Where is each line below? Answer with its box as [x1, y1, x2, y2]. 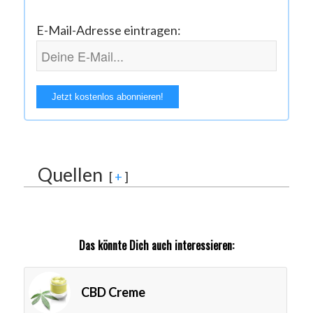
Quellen [37, 163, 103, 187]
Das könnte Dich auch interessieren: [78, 237, 234, 254]
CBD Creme [80, 284, 145, 300]
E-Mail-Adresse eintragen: [36, 22, 181, 38]
